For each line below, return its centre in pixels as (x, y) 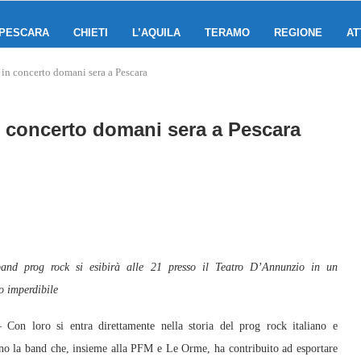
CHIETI (91, 33)
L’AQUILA (156, 33)
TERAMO (227, 33)
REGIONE (298, 33)
